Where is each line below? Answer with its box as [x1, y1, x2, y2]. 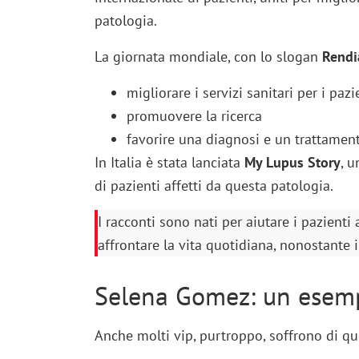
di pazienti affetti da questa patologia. [94, 175, 333, 195]
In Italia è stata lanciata [94, 152, 244, 171]
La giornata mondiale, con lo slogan [94, 46, 322, 66]
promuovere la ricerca [126, 106, 262, 125]
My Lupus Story [244, 152, 341, 171]
